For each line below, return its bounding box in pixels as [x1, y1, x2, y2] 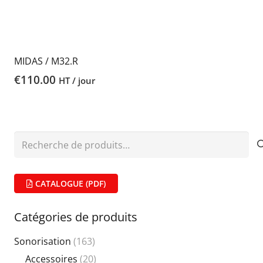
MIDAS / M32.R [14, 54, 78, 68]
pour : [14, 147, 40, 161]
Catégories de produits [14, 209, 137, 225]
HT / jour [59, 75, 95, 87]
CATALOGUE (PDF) [33, 177, 106, 189]
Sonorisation [14, 235, 71, 248]
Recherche [14, 132, 60, 146]
